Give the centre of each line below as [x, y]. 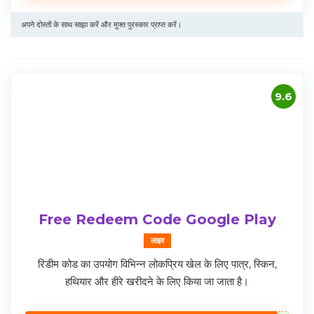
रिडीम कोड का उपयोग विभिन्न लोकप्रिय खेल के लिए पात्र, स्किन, [157, 264]
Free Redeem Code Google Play [157, 220]
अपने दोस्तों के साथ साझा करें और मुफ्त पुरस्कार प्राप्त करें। [101, 25]
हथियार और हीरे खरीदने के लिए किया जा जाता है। [157, 282]
